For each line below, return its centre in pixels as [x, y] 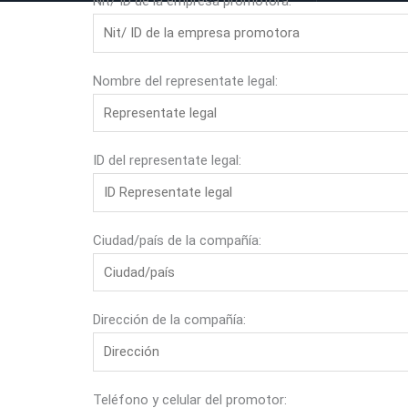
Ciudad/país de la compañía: [177, 240]
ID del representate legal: [167, 160]
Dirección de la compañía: [169, 320]
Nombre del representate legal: [185, 81]
